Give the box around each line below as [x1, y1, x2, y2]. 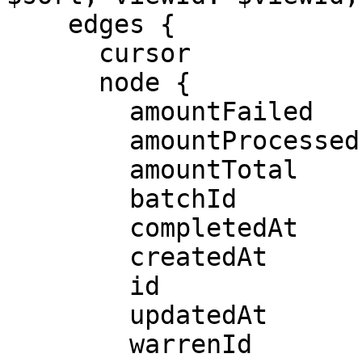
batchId [6, 184, 129, 213]
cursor [6, 39, 99, 68]
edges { [6, 10, 68, 39]
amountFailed [6, 97, 129, 126]
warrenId [6, 330, 129, 359]
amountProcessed [6, 126, 129, 155]
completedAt [6, 213, 129, 242]
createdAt [6, 242, 129, 271]
